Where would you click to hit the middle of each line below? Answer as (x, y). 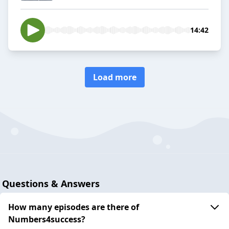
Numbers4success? (47, 219)
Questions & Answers (51, 183)
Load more (114, 77)
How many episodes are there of (74, 207)
